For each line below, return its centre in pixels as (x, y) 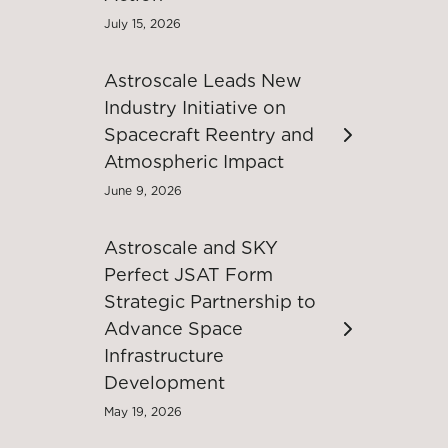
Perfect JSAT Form (188, 274)
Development (164, 382)
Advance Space (173, 328)
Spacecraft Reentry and (209, 134)
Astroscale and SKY (191, 247)
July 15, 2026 (142, 23)
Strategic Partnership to (210, 301)
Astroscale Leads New (203, 80)
